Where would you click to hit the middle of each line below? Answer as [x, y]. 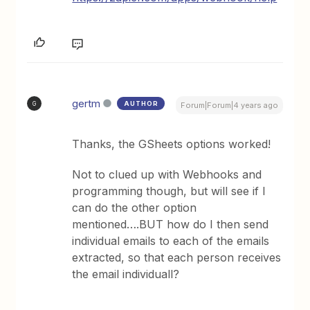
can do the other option [135, 208]
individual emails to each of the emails [171, 241]
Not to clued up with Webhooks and [167, 175]
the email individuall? [126, 274]
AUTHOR [142, 104]
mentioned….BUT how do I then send [171, 225]
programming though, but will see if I [169, 191]
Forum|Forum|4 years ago [229, 106]
